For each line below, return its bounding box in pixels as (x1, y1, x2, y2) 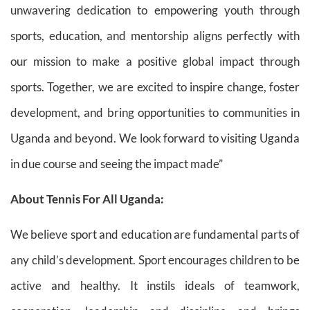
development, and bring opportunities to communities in (10, 104, 300, 120)
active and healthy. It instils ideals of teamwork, (10, 278, 300, 293)
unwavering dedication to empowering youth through (10, 2, 300, 17)
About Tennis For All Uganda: (10, 191, 164, 206)
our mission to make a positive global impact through (10, 53, 300, 69)
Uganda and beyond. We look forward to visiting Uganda (10, 130, 300, 145)
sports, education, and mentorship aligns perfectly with (10, 28, 300, 43)
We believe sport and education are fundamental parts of (10, 227, 300, 242)
